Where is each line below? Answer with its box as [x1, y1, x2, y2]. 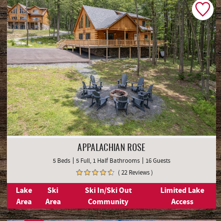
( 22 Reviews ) [117, 168, 153, 177]
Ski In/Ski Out [84, 185, 132, 196]
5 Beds [53, 156, 70, 165]
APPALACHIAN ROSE [77, 144, 146, 153]
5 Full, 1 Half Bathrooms [76, 156, 140, 165]
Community [88, 196, 129, 207]
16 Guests [146, 156, 170, 165]
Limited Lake [160, 185, 205, 196]
